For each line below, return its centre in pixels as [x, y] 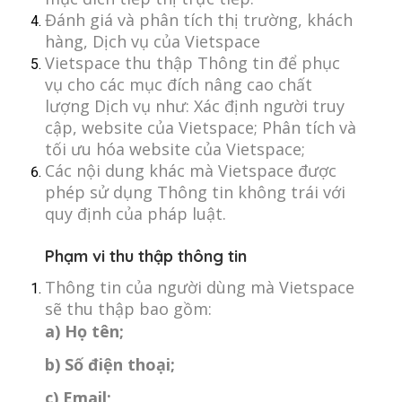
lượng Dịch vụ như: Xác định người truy [195, 106]
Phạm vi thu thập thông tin [146, 256]
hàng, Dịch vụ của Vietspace [153, 41]
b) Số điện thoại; [110, 364]
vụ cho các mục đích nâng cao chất [179, 84]
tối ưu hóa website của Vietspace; [175, 149]
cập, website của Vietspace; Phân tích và [201, 127]
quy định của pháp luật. [135, 214]
